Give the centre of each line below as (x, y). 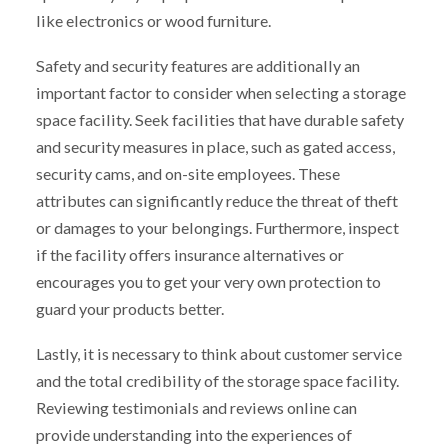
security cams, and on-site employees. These (187, 173)
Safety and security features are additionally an (197, 65)
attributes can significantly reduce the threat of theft (216, 200)
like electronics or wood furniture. (153, 21)
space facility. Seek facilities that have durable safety (219, 119)
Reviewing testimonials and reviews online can (196, 407)
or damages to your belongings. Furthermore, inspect (217, 227)
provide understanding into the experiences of (193, 434)
